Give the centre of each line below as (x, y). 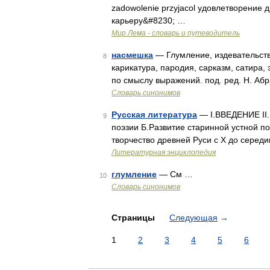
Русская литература (154, 115)
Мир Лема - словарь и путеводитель (176, 33)
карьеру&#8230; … (149, 20)
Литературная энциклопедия (164, 152)
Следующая (193, 218)
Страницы (134, 218)
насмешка (132, 55)
